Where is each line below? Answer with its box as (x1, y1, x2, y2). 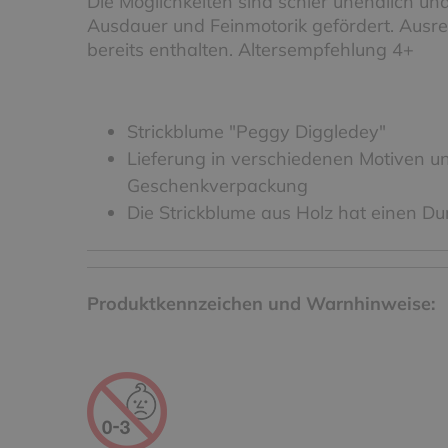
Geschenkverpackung (127, 173, 308, 197)
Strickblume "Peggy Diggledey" (127, 119, 386, 143)
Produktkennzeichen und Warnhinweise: (87, 291, 435, 315)
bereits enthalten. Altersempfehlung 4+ (87, 37, 414, 61)
